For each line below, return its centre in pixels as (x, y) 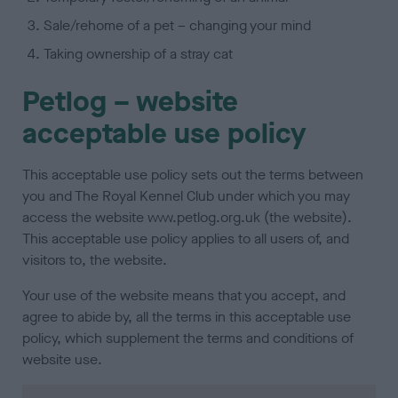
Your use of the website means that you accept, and (184, 296)
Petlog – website (131, 102)
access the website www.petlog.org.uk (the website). (187, 218)
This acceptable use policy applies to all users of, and (186, 239)
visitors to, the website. (95, 260)
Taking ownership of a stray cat (139, 54)
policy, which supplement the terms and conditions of (188, 338)
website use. (63, 360)
